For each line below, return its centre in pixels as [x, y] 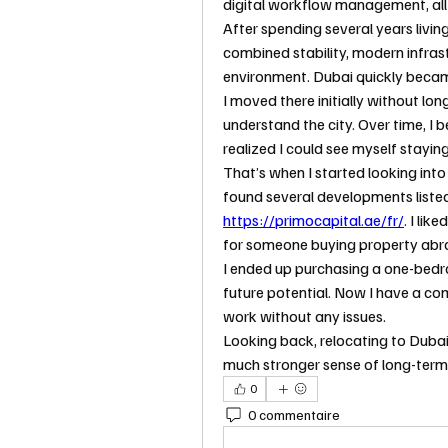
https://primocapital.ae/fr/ [313, 220]
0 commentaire [294, 414]
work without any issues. [304, 316]
